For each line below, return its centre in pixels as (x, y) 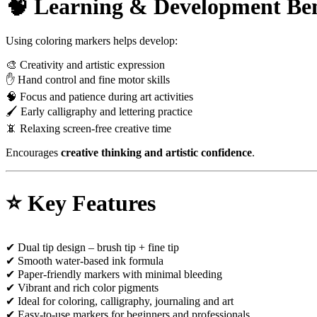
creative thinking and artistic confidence (156, 152)
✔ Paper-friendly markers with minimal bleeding (114, 274)
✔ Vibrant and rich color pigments (82, 287)
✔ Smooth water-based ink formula (85, 260)
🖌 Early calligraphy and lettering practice (99, 111)
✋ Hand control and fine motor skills (88, 79)
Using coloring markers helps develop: (92, 40)
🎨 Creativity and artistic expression (85, 64)
